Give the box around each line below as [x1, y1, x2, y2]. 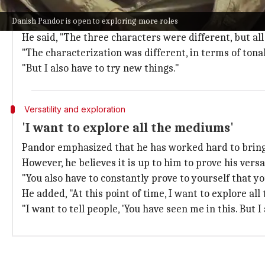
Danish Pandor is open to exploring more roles [12, 16, 178, 26]
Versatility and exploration [24, 104, 125, 114]
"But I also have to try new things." [22, 62, 179, 75]
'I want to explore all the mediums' [22, 120, 234, 135]
